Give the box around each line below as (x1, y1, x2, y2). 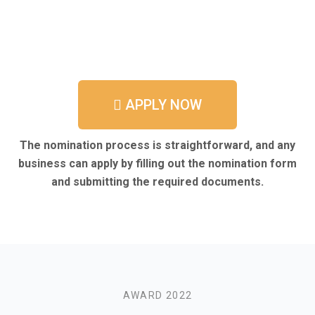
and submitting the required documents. (51, 175, 264, 188)
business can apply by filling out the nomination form (18, 157, 297, 170)
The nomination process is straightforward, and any (20, 139, 295, 152)
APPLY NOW (125, 96, 202, 113)
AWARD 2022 (122, 290, 193, 301)
